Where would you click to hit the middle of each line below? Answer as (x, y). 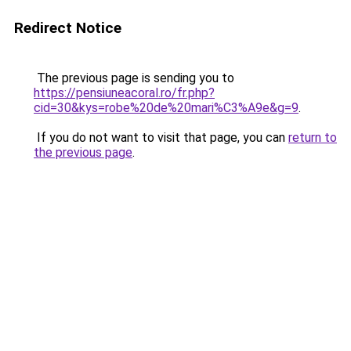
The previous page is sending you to (134, 78)
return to (313, 138)
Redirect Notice (68, 28)
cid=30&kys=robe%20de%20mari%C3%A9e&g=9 (166, 108)
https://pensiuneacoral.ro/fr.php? (124, 93)
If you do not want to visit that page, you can (161, 138)
